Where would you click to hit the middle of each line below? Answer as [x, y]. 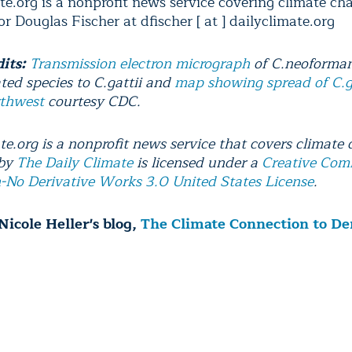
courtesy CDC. [92, 102]
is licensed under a [197, 163]
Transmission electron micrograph [140, 64]
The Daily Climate [75, 163]
